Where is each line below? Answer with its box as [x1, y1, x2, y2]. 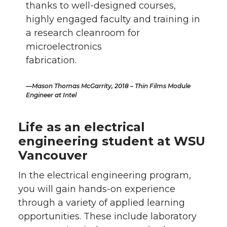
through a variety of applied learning [18, 197, 185, 208]
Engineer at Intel [26, 91, 77, 99]
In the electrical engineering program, [18, 169, 191, 181]
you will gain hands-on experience [18, 183, 175, 195]
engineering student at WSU [18, 133, 205, 148]
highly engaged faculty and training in [26, 13, 201, 25]
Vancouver [18, 147, 88, 163]
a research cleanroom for [26, 27, 140, 39]
